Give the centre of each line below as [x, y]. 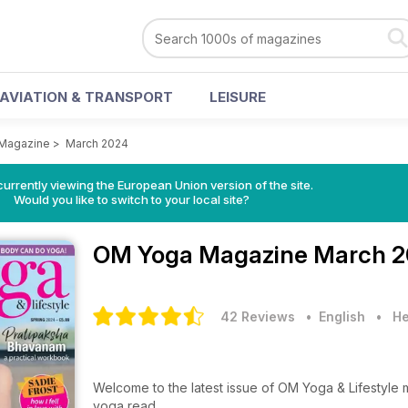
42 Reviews [258, 316]
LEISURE [238, 97]
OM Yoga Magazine [203, 255]
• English [332, 316]
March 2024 [97, 143]
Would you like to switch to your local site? [131, 199]
